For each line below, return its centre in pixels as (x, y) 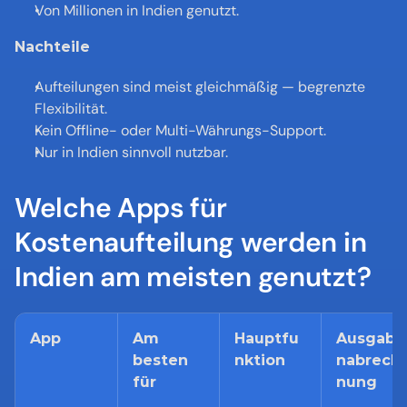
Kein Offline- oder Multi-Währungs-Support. (180, 130)
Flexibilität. (71, 109)
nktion (260, 360)
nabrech (368, 360)
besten (160, 360)
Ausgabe (371, 338)
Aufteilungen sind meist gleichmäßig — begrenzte (200, 87)
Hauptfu (267, 338)
